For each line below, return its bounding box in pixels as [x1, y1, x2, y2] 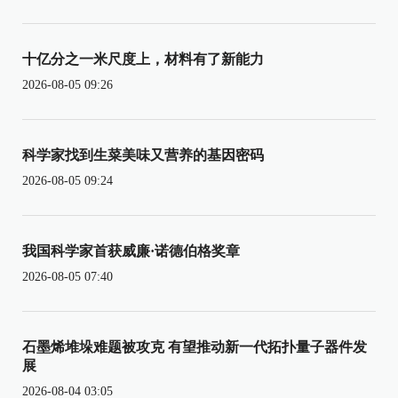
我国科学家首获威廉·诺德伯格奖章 [22, 243, 240, 259]
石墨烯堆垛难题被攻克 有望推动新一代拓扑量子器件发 [22, 338, 367, 354]
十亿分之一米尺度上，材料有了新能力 [22, 51, 264, 67]
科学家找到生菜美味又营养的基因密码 [22, 147, 264, 163]
